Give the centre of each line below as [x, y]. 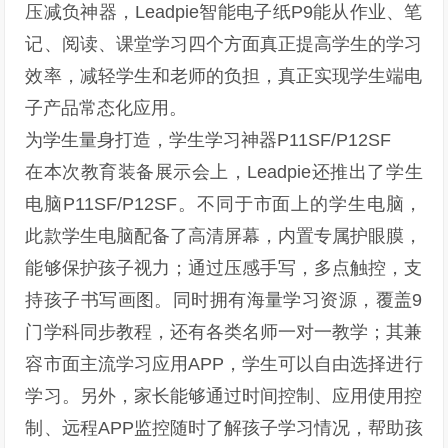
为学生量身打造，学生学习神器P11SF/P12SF [208, 140]
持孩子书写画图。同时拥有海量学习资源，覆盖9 [224, 300]
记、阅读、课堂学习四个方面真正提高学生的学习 [224, 44]
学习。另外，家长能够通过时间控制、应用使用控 [224, 396]
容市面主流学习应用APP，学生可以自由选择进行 [224, 364]
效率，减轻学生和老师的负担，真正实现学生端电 [224, 76]
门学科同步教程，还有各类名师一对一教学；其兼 [224, 332]
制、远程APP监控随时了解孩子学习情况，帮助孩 [224, 428]
